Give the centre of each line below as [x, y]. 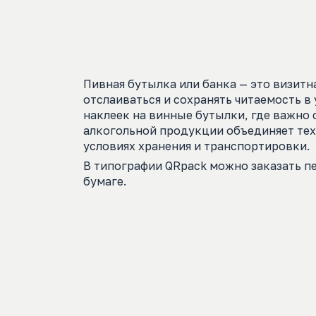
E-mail [276, 10]
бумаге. [105, 181]
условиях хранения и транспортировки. [196, 146]
